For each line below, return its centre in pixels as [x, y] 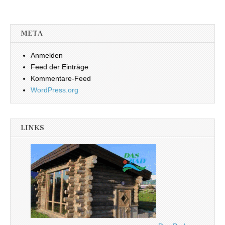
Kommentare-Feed [61, 79]
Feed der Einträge [60, 67]
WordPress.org [54, 90]
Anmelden [47, 55]
